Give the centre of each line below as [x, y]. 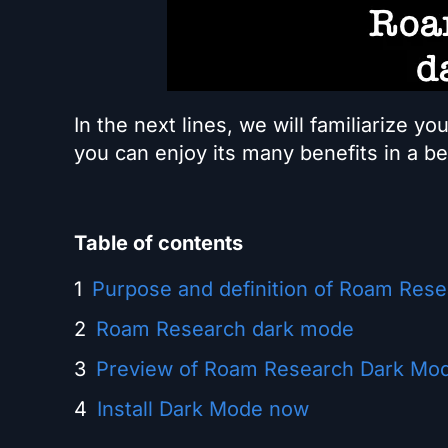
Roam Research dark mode [225, 329]
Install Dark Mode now [203, 409]
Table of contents [158, 243]
